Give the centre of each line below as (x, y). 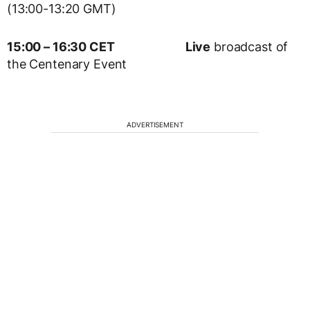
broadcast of (249, 47)
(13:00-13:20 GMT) (62, 9)
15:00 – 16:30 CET (61, 47)
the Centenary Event (67, 64)
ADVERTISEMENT (155, 125)
